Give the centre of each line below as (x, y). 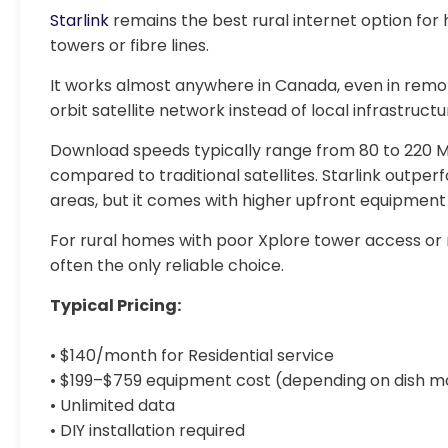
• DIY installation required (147, 430)
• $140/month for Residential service (192, 355)
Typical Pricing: (115, 305)
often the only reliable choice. (167, 265)
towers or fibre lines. (129, 45)
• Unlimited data (112, 405)
